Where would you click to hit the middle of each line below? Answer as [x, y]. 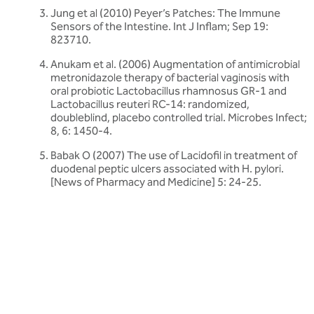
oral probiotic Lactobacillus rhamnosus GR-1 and [169, 90]
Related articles [43, 220]
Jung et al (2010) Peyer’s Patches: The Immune [165, 13]
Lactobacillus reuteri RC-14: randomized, [150, 104]
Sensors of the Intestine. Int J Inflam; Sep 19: [159, 26]
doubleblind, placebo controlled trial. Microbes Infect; [179, 117]
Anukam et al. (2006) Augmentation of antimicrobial [175, 64]
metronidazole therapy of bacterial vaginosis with [170, 77]
